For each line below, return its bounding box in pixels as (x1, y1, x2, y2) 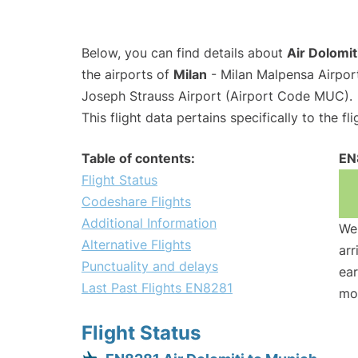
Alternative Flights (82, 237, 191, 253)
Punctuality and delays (82, 258, 218, 275)
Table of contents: (82, 150, 195, 167)
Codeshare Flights (82, 193, 191, 210)
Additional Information (82, 215, 217, 232)
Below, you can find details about (82, 45, 287, 62)
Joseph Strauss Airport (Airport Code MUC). (82, 88, 352, 105)
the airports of (82, 66, 173, 83)
